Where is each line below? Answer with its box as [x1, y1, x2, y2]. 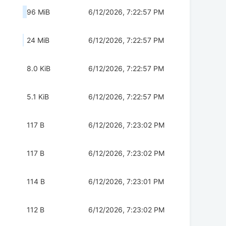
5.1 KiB [27, 92, 49, 101]
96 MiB [27, 8, 50, 17]
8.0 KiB [27, 64, 50, 73]
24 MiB [27, 36, 49, 45]
